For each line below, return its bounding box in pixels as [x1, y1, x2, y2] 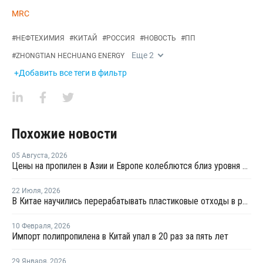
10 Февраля [12, 222, 51, 230]
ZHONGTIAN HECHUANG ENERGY [16, 52, 124, 60]
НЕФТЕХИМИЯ [16, 34, 65, 42]
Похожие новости [12, 126, 117, 142]
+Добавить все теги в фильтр [14, 68, 127, 77]
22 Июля [12, 187, 41, 195]
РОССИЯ [106, 34, 135, 42]
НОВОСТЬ [144, 34, 176, 42]
